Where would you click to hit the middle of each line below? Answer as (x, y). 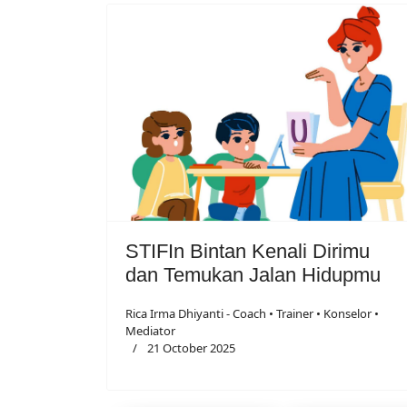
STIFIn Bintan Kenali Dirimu (248, 251)
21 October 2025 (191, 347)
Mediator (150, 330)
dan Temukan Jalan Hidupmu (253, 274)
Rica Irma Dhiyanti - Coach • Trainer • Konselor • (252, 313)
